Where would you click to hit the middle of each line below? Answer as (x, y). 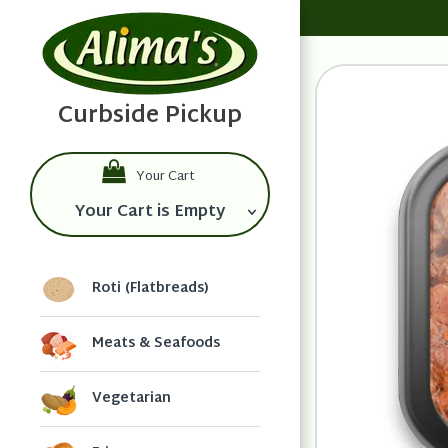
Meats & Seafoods (156, 343)
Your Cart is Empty (150, 212)
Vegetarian (132, 398)
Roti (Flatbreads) (151, 288)
